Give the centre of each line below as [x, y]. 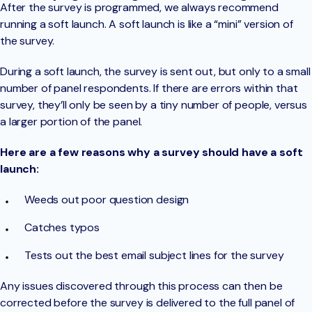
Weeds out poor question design [107, 200]
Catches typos [62, 228]
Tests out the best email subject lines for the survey [156, 256]
